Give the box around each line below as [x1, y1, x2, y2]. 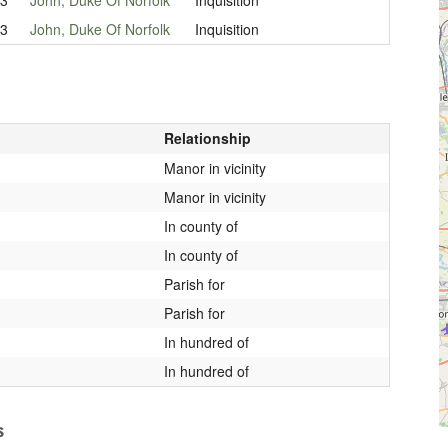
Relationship [163, 127, 251, 148]
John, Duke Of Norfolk [29, 18, 170, 39]
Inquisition [194, 18, 259, 39]
